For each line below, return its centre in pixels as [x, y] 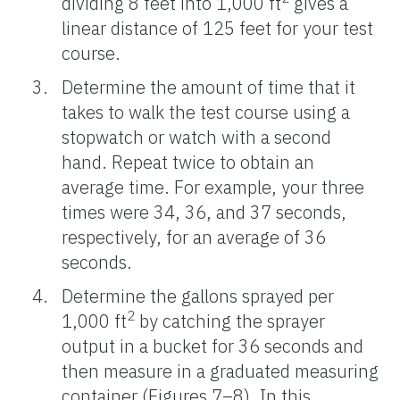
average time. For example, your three [213, 187]
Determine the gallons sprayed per [198, 296]
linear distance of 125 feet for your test [217, 28]
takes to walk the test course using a [206, 112]
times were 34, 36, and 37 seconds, [204, 212]
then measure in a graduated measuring [220, 371]
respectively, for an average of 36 [194, 237]
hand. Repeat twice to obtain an [188, 162]
